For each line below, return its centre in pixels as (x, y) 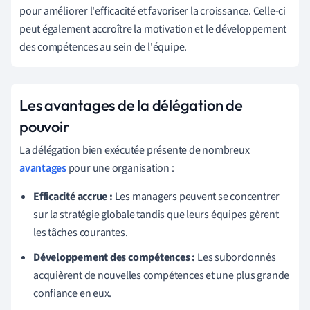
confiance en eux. (73, 293)
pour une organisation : (120, 168)
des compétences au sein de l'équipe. (103, 47)
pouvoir (44, 126)
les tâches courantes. (81, 232)
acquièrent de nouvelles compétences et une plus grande (162, 275)
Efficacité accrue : (73, 196)
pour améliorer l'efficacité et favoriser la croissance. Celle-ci (153, 11)
